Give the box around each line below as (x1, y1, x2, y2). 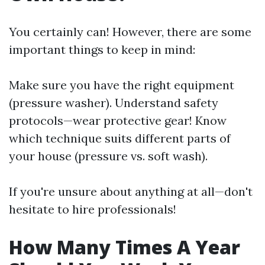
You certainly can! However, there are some (9, 24, 251, 39)
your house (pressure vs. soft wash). (9, 148, 208, 163)
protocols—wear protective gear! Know (9, 113, 227, 128)
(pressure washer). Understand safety (9, 95, 218, 110)
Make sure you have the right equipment (9, 77, 234, 92)
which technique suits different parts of (9, 131, 231, 146)
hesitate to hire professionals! (9, 202, 176, 216)
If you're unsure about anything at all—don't (9, 184, 253, 199)
